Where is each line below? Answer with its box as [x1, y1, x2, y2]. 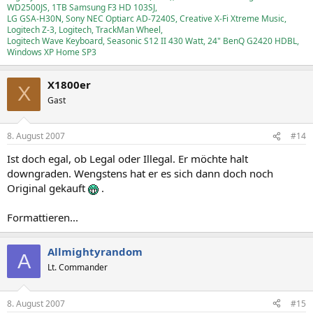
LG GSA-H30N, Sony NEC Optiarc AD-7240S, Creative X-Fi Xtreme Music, [7, 12, 286, 24]
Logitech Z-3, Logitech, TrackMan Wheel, [7, 23, 163, 36]
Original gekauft [7, 181, 88, 195]
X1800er [48, 77, 91, 92]
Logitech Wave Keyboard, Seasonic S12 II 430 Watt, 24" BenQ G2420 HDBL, [7, 34, 299, 47]
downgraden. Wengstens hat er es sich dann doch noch [7, 166, 273, 180]
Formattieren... [7, 210, 78, 224]
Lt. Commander [48, 261, 108, 273]
